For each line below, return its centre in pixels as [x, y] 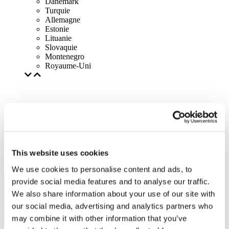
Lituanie [58, 38]
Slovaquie [61, 47]
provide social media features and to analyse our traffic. [111, 181]
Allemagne [63, 20]
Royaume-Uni [68, 66]
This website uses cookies [60, 153]
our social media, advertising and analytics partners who [112, 206]
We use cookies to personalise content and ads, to [102, 169]
